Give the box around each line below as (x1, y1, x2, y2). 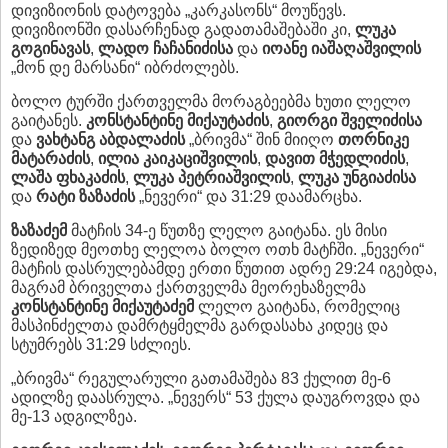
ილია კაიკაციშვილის (98, 150, 257, 168)
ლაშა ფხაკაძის (11, 169, 125, 187)
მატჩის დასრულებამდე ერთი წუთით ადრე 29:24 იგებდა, (11, 260, 437, 278)
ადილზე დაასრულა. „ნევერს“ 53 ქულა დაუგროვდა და (11, 389, 420, 407)
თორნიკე (338, 131, 409, 149)
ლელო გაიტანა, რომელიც (194, 298, 400, 316)
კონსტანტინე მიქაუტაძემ (11, 298, 194, 316)
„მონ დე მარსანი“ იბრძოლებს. (11, 59, 239, 77)
